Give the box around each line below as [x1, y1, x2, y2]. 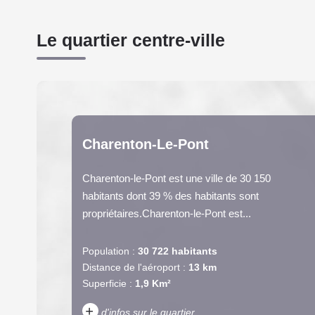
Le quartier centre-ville [37, 30, 225, 50]
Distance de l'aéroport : [82, 261, 186, 273]
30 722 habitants [137, 245, 217, 257]
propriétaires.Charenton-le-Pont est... [82, 207, 251, 219]
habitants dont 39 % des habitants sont [82, 189, 259, 202]
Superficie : [82, 277, 132, 289]
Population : [82, 245, 135, 257]
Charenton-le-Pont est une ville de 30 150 [82, 172, 271, 184]
